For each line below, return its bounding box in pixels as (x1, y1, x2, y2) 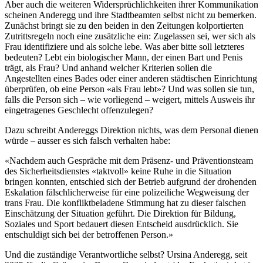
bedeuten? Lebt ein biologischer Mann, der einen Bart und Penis (5, 52, 242, 62)
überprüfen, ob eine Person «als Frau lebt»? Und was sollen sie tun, (5, 83, 254, 94)
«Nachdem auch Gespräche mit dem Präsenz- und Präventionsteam (5, 155, 253, 166)
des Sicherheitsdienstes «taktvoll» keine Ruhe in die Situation (5, 166, 231, 176)
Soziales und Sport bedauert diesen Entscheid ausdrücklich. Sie (5, 218, 238, 229)
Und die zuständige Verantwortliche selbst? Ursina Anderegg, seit (5, 249, 247, 259)
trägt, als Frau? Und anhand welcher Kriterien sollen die (5, 62, 212, 73)
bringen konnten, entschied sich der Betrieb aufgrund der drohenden (5, 176, 257, 187)
